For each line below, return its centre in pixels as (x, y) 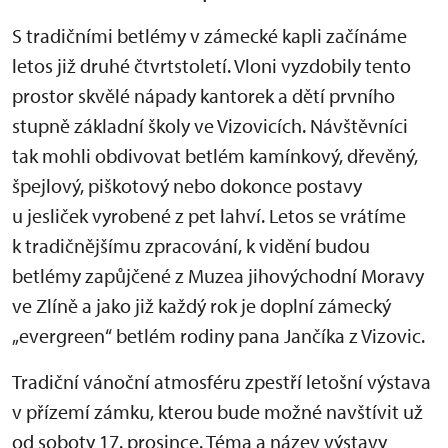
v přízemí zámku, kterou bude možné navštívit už (217, 411)
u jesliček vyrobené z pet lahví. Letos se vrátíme (209, 215)
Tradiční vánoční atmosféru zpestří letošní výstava (221, 381)
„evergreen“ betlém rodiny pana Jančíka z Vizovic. (218, 335)
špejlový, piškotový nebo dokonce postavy (187, 185)
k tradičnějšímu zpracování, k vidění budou (191, 245)
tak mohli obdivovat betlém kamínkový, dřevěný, (215, 155)
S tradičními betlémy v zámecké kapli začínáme (209, 35)
